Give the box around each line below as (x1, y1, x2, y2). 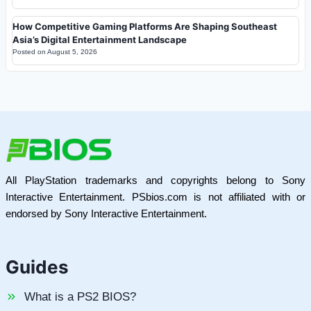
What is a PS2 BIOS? (24, 290, 136, 304)
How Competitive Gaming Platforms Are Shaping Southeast (12, 20, 277, 32)
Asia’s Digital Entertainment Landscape (12, 33, 187, 45)
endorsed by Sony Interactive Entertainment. (6, 208, 207, 220)
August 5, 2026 (47, 47, 97, 56)
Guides (6, 256, 69, 278)
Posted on (12, 47, 47, 56)
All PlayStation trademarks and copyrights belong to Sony (6, 174, 305, 187)
